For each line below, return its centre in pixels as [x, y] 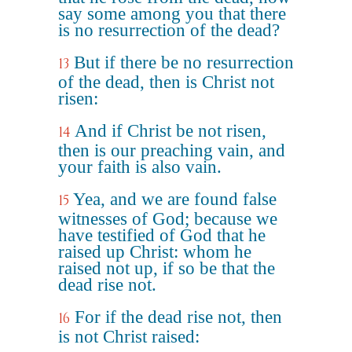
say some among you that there [172, 14]
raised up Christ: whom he [155, 252]
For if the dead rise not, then [178, 317]
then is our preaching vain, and [172, 150]
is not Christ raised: [129, 337]
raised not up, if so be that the [167, 268]
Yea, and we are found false [175, 199]
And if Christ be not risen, [170, 131]
